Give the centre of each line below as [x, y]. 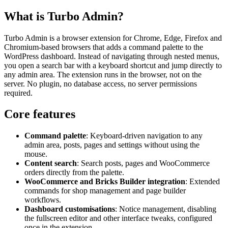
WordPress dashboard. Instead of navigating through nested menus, [112, 56]
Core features [40, 114]
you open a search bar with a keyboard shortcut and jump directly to [113, 65]
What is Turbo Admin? [64, 16]
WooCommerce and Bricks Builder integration [105, 182]
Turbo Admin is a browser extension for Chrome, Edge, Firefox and [113, 38]
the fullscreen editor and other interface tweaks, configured [118, 218]
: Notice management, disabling [166, 209]
